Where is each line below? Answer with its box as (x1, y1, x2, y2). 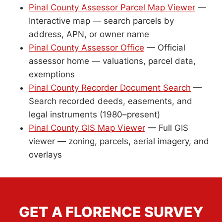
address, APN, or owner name (29, 29, 149, 39)
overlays (29, 150, 62, 160)
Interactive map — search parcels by (29, 16, 174, 26)
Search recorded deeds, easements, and (29, 96, 192, 106)
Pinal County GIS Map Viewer (29, 123, 145, 133)
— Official (144, 43, 185, 53)
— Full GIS (145, 123, 188, 133)
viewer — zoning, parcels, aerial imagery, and (29, 136, 209, 146)
